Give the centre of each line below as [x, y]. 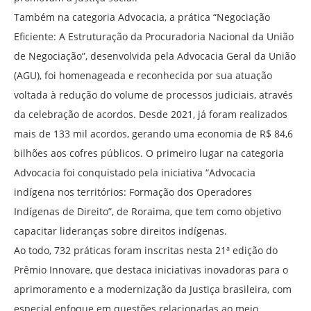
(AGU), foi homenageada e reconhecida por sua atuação [143, 76]
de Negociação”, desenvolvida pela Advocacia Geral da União [155, 56]
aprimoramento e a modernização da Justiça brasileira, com [153, 289]
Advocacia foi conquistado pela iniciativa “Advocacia [135, 173]
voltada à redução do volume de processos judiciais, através [153, 95]
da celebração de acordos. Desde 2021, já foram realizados [151, 115]
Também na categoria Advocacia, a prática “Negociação [142, 17]
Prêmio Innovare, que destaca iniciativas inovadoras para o [151, 270]
